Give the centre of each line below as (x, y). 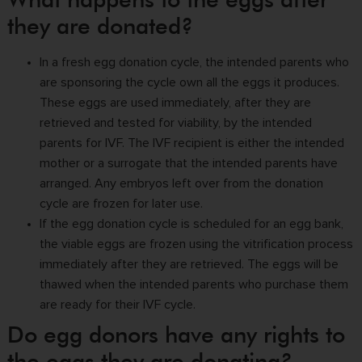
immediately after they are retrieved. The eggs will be (189, 264)
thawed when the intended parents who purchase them (194, 284)
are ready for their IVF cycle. (117, 304)
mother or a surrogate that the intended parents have (188, 163)
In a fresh (65, 62)
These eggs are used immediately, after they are (175, 102)
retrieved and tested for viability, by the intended (175, 122)
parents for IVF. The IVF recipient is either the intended (192, 143)
